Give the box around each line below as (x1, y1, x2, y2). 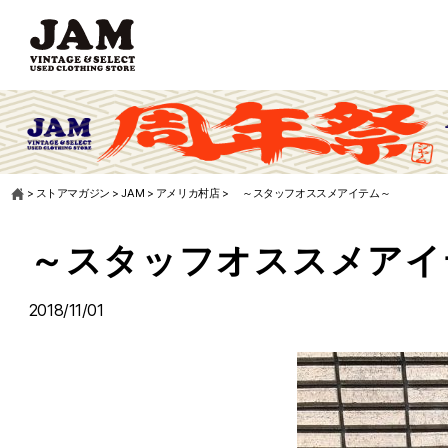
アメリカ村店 (155, 186, 220, 201)
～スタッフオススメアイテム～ (242, 186, 391, 201)
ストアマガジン (35, 186, 110, 201)
